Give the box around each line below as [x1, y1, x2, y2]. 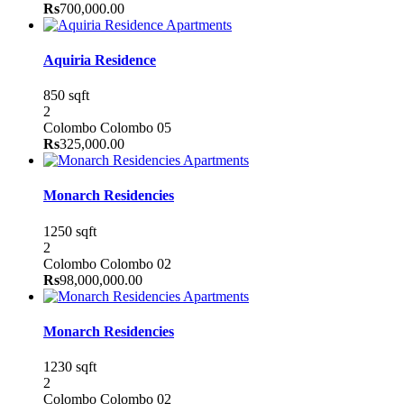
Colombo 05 [100, 120, 171, 136]
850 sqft [43, 87, 89, 104]
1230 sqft [43, 359, 96, 375]
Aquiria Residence [43, 51, 156, 68]
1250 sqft [43, 223, 96, 239]
